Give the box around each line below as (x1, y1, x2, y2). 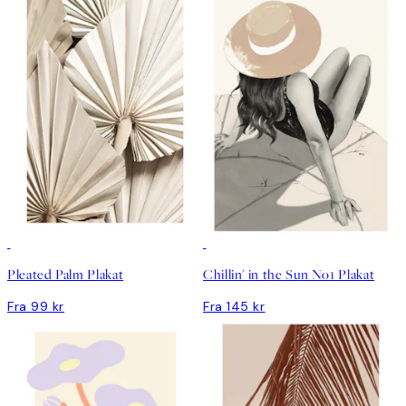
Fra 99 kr (7, 298, 65, 315)
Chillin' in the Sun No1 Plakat (203, 266, 375, 285)
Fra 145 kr (203, 298, 266, 315)
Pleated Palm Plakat (7, 266, 124, 285)
